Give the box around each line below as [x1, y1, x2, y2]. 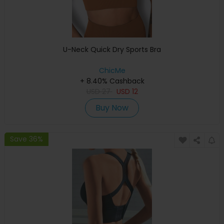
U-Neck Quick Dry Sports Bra [63, 44, 161, 54]
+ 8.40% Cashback [79, 75, 144, 86]
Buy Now [95, 101, 128, 113]
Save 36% [10, 134, 43, 144]
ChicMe [98, 65, 125, 75]
